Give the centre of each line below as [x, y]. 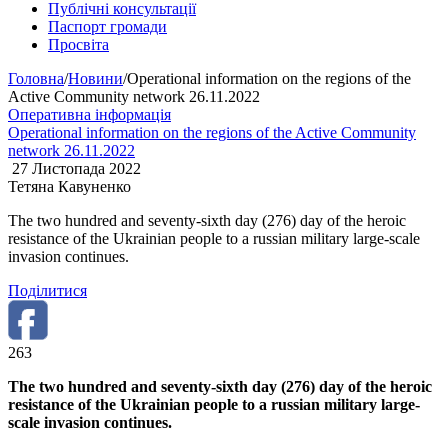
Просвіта [78, 44]
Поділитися [47, 290]
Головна [36, 78]
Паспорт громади [107, 26]
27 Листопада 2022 [74, 168]
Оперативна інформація [89, 114]
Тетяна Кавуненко [69, 186]
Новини [95, 78]
